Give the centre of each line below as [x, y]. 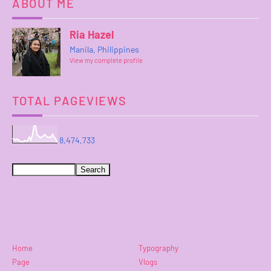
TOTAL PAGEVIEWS [70, 101]
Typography [158, 248]
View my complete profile [106, 60]
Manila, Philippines [104, 50]
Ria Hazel [92, 35]
